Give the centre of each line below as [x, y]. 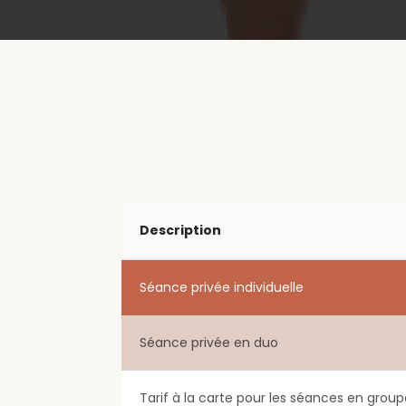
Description [181, 231]
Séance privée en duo [209, 343]
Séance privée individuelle [222, 288]
